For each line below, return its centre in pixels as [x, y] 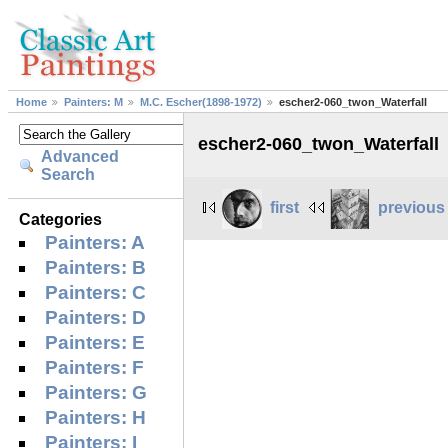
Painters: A [95, 242]
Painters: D [96, 317]
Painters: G [96, 392]
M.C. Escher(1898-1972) [201, 102]
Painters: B [96, 267]
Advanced [80, 157]
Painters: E [95, 342]
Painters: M [93, 102]
